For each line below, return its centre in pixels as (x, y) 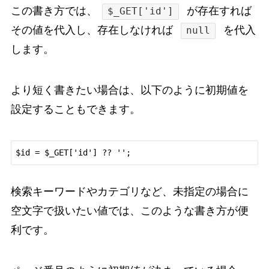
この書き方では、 (54, 11)
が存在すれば (218, 11)
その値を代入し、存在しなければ (93, 30)
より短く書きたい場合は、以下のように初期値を (129, 90)
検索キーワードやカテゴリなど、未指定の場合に (129, 192)
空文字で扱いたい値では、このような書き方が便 (129, 211)
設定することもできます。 (75, 110)
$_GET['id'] (141, 11)
